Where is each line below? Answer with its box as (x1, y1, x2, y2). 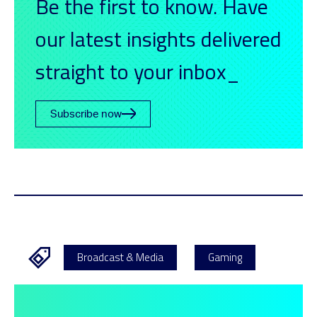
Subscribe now (50, 108, 122, 120)
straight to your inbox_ (35, 55, 240, 88)
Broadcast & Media (77, 249, 163, 265)
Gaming (208, 249, 242, 265)
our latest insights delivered (35, 23, 282, 55)
